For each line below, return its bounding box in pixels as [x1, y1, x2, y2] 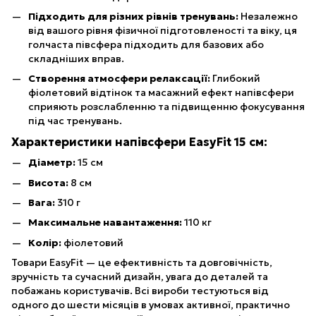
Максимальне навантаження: [28, 216, 182, 229]
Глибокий [210, 72, 260, 85]
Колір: [28, 236, 61, 249]
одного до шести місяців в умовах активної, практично [11, 298, 290, 312]
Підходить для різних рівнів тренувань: [28, 9, 238, 23]
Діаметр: [28, 156, 75, 169]
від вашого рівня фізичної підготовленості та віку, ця [28, 23, 297, 37]
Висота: [28, 176, 68, 189]
